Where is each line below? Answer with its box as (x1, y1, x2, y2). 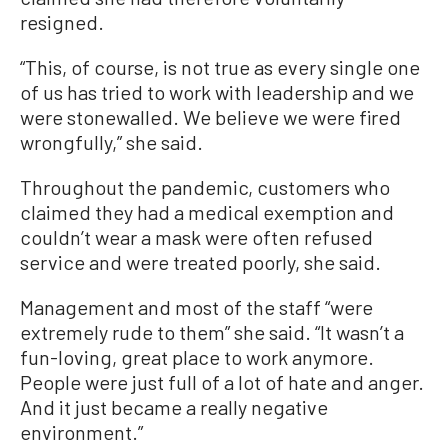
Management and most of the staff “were (20, 295, 373, 319)
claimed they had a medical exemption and (20, 200, 394, 224)
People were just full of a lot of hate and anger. (20, 370, 424, 394)
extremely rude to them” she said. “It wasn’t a (20, 320, 404, 344)
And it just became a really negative (20, 395, 328, 419)
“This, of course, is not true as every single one (20, 55, 420, 79)
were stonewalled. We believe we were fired (20, 105, 401, 129)
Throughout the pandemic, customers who (20, 175, 390, 199)
